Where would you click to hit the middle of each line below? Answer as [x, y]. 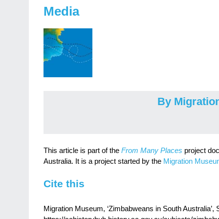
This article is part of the [82, 151]
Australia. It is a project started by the [103, 162]
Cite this [64, 183]
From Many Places [152, 151]
